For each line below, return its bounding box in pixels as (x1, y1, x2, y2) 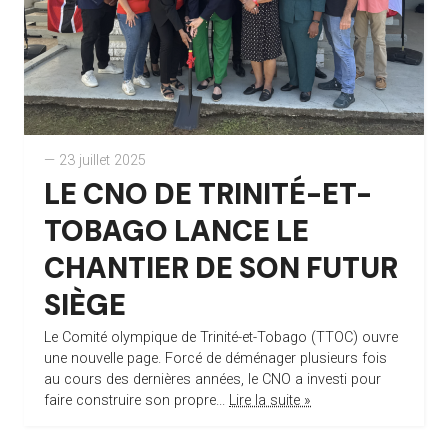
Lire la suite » (229, 392, 311, 410)
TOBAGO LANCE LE (44, 212, 309, 251)
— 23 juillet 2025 (44, 152, 146, 170)
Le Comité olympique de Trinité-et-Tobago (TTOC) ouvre (44, 329, 398, 347)
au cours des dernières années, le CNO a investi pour (44, 371, 381, 389)
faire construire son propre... (44, 392, 229, 410)
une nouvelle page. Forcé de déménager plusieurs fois (44, 350, 387, 368)
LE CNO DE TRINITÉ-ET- (44, 175, 372, 214)
